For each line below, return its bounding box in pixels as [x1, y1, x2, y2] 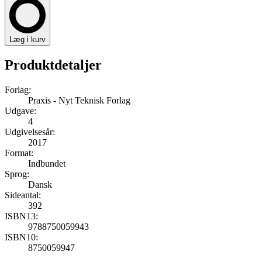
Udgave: [5, 105, 36, 116]
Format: [5, 147, 33, 158]
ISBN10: [5, 232, 38, 242]
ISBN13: [5, 211, 38, 221]
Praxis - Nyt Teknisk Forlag [28, 95, 130, 105]
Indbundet [28, 158, 65, 168]
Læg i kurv [9, 35, 46, 44]
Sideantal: [5, 189, 41, 200]
